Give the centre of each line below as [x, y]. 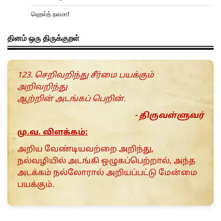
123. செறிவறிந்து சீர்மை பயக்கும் [86, 76]
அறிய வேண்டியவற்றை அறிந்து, [85, 150]
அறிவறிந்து [42, 88]
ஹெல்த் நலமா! [50, 14]
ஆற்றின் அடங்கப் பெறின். [72, 99]
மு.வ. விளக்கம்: [53, 133]
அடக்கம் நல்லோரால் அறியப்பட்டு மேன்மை [107, 173]
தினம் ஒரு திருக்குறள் [43, 38]
